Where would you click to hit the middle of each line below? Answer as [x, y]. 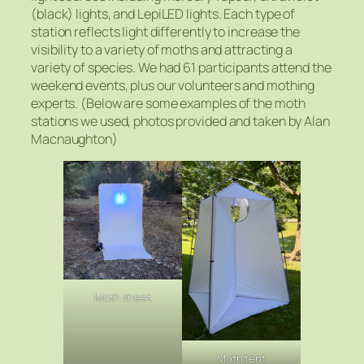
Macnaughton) [74, 139]
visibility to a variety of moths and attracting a [162, 50]
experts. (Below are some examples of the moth [168, 104]
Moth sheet [123, 298]
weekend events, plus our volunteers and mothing [173, 86]
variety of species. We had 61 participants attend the [181, 68]
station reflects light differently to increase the [165, 32]
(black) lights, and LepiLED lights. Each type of [163, 14]
